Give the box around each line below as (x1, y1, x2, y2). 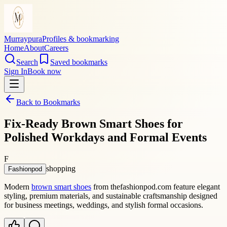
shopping (46, 164, 75, 173)
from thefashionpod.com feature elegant (91, 182, 220, 191)
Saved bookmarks (50, 58, 107, 66)
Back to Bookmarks (16, 98, 80, 106)
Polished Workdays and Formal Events (4, 130, 207, 144)
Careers (44, 44, 68, 52)
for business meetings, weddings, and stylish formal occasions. (4, 200, 203, 209)
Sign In (4, 67, 27, 75)
